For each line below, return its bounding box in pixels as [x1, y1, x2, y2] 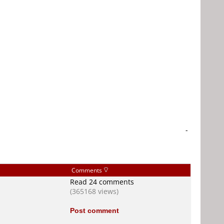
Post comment [70, 205, 119, 215]
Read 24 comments [70, 177, 134, 186]
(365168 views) [70, 186, 118, 196]
